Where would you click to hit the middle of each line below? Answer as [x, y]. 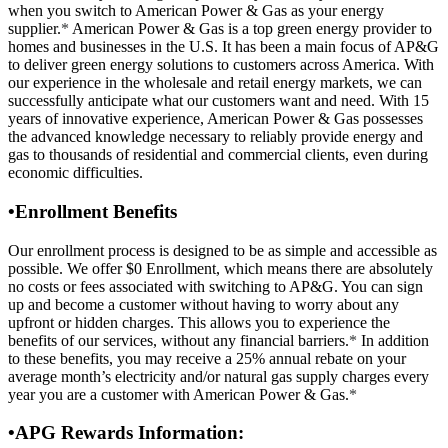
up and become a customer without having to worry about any [203, 304]
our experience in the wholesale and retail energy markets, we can [215, 83]
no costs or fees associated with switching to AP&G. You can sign [215, 286]
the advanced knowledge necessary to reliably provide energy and [215, 137]
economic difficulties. [75, 173]
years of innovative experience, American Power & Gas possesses [215, 119]
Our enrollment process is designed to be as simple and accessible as [222, 250]
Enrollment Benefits [96, 212]
